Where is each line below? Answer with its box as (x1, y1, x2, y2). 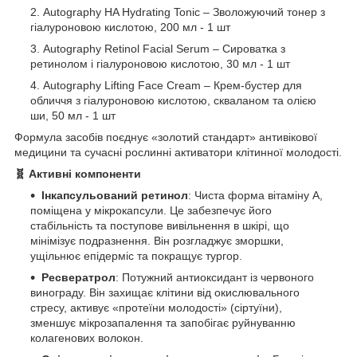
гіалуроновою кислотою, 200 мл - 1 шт (30, 20, 230, 33)
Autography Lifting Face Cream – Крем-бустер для (43, 78, 302, 92)
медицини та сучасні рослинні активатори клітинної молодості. (14, 145, 342, 159)
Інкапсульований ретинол (41, 188, 188, 202)
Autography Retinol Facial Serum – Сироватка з (43, 41, 285, 55)
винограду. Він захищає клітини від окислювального (30, 285, 300, 299)
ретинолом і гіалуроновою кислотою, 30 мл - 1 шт (30, 57, 290, 70)
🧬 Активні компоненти (14, 167, 141, 180)
